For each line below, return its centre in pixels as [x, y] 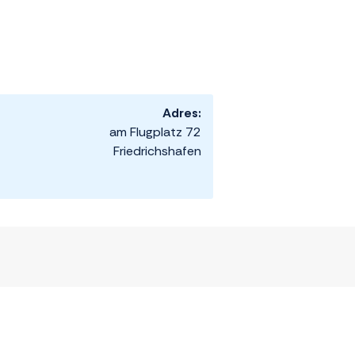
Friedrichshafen [157, 151]
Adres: [182, 113]
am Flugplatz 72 [155, 132]
